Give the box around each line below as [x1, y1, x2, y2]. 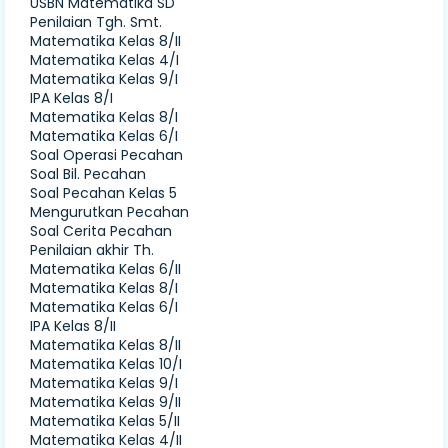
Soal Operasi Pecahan [30, 144, 183, 165]
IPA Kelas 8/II [30, 315, 116, 336]
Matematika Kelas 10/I [30, 353, 182, 374]
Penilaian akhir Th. [30, 239, 154, 260]
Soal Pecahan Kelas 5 [30, 182, 177, 203]
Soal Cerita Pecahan [30, 220, 172, 241]
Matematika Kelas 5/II [30, 410, 180, 431]
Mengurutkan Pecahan [30, 201, 189, 222]
